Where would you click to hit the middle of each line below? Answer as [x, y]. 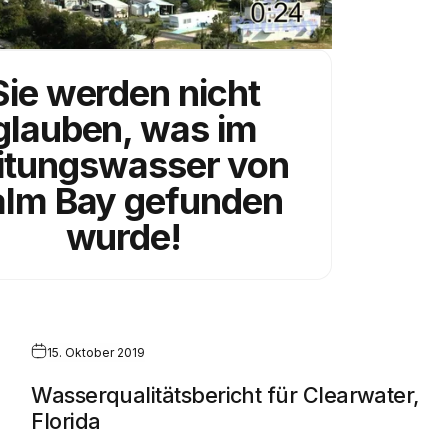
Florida [66, 420]
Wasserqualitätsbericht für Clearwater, [225, 394]
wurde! [123, 236]
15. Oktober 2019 [96, 352]
